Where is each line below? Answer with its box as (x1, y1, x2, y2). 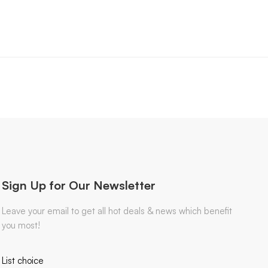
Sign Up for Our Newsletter (2, 177, 156, 193)
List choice (2, 254, 44, 266)
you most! (2, 219, 41, 231)
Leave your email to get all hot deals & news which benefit (2, 205, 233, 217)
